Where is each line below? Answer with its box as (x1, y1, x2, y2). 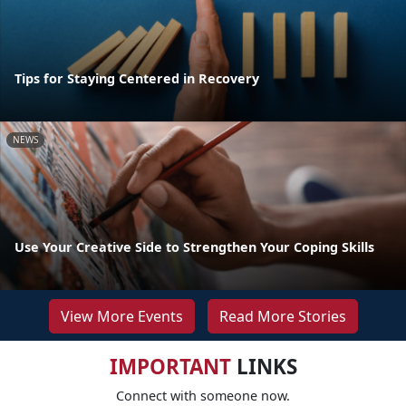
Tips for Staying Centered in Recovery (14, 69, 259, 87)
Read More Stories (218, 305, 346, 326)
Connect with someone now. (116, 386, 290, 404)
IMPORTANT (109, 352, 231, 381)
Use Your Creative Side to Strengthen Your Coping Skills (14, 237, 374, 256)
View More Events (60, 305, 183, 326)
